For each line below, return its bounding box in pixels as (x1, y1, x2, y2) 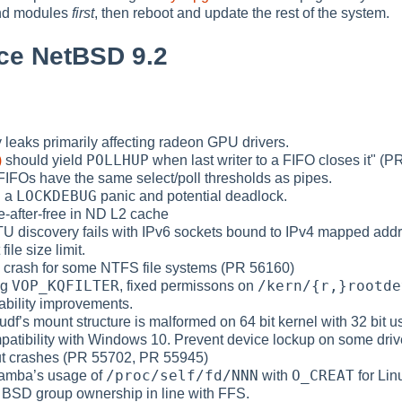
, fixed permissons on (119, 277, 258, 293)
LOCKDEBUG (16, 187, 97, 205)
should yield (2, 152, 86, 168)
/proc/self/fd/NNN (106, 366, 258, 384)
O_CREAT (292, 366, 354, 384)
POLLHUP (86, 151, 149, 169)
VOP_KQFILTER (12, 276, 119, 294)
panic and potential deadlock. (97, 188, 287, 204)
